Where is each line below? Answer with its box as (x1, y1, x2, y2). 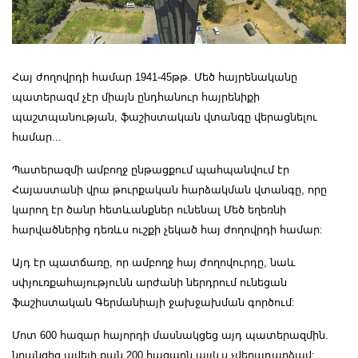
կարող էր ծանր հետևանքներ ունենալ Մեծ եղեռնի (12, 204, 286, 217)
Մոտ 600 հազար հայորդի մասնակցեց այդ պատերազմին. (12, 329, 328, 342)
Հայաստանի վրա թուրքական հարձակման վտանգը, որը (12, 184, 327, 197)
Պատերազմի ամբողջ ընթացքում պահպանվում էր (12, 164, 289, 177)
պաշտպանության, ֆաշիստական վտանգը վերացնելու (12, 111, 317, 124)
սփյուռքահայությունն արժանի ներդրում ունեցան (12, 276, 287, 289)
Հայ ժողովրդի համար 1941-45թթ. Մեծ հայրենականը (12, 71, 297, 84)
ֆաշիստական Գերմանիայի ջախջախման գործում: (12, 296, 295, 309)
